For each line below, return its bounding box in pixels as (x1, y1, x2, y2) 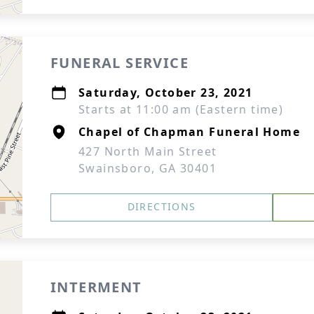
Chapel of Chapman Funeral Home (78, 124, 300, 139)
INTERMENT (50, 278, 142, 296)
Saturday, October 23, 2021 (78, 85, 253, 100)
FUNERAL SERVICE (50, 53, 189, 72)
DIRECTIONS (127, 200, 196, 213)
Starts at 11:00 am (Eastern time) (78, 102, 284, 117)
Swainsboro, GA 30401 (78, 161, 217, 176)
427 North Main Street (78, 144, 217, 159)
